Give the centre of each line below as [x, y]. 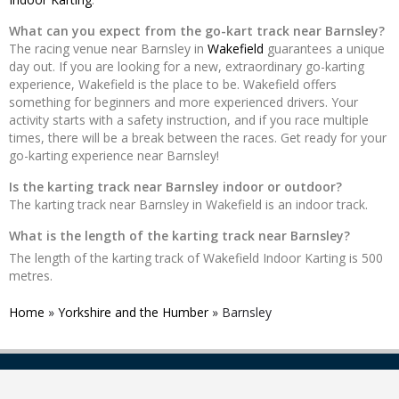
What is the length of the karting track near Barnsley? [179, 236]
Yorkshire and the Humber [133, 313]
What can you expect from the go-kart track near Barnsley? [197, 31]
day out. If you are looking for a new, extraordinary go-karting [187, 67]
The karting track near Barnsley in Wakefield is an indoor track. [188, 205]
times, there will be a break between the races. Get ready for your [198, 138]
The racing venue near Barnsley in [108, 49]
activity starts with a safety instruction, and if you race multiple [189, 120]
